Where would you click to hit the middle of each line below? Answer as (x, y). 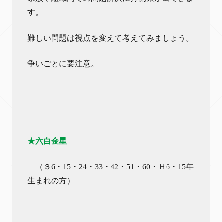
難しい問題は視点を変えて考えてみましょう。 (111, 38)
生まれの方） (51, 180)
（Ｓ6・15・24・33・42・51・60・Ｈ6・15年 (111, 166)
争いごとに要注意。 (63, 63)
